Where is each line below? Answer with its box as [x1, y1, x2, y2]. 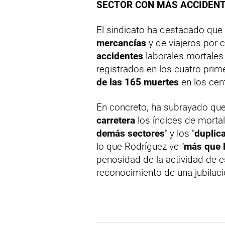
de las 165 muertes [96, 76, 179, 88]
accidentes [96, 50, 143, 62]
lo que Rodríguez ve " [96, 141, 184, 153]
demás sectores [96, 128, 165, 140]
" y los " [165, 128, 194, 140]
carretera [96, 115, 135, 127]
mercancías [96, 37, 146, 49]
